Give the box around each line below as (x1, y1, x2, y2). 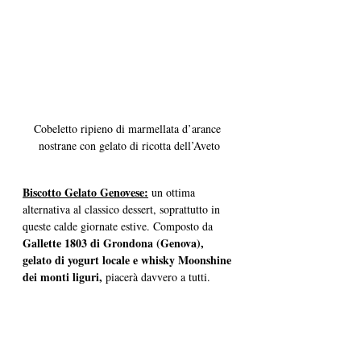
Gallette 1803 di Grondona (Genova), (23, 234, 207, 251)
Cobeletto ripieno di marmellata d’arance (34, 120, 224, 136)
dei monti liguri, (23, 268, 102, 285)
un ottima (148, 184, 198, 200)
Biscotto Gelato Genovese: (23, 183, 148, 201)
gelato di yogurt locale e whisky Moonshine (23, 251, 234, 268)
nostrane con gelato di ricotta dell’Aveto (38, 137, 220, 153)
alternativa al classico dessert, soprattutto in (23, 201, 223, 217)
